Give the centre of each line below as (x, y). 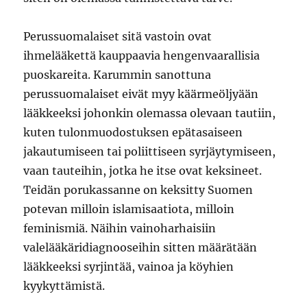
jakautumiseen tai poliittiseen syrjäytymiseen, (150, 151)
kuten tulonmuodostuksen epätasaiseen (133, 132)
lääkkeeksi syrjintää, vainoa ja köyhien (129, 267)
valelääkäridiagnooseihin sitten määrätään (140, 247)
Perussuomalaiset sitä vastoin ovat (118, 36)
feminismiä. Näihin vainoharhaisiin (120, 228)
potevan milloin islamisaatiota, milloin (129, 209)
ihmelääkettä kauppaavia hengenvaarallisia (142, 56)
